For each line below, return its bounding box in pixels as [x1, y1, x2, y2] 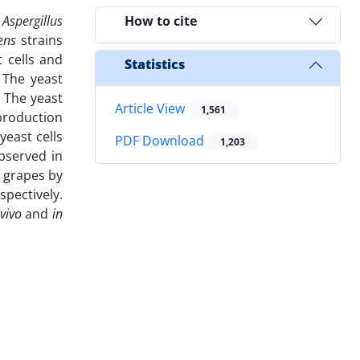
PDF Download [115, 132, 207, 150]
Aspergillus [2, 11, 63, 30]
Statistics [125, 55, 185, 74]
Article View [115, 99, 188, 117]
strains [21, 31, 63, 49]
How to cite [125, 12, 197, 31]
